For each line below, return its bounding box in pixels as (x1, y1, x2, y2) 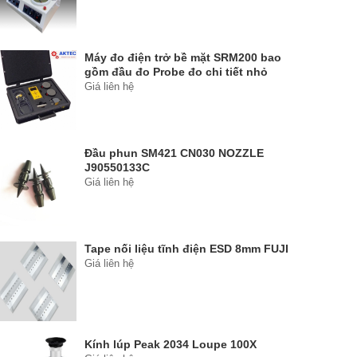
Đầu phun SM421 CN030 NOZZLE (84, 147, 264, 159)
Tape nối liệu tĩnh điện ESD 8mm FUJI (84, 242, 288, 255)
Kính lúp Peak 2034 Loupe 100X (84, 338, 257, 351)
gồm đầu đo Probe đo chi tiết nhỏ (84, 65, 268, 78)
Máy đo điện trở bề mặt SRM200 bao (84, 51, 281, 64)
